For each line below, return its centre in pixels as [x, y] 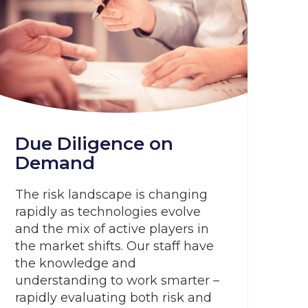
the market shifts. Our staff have [114, 246]
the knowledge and [76, 263]
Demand [55, 163]
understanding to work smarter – [117, 280]
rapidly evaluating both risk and [113, 298]
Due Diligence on [94, 144]
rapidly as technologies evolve [108, 212]
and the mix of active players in [112, 229]
